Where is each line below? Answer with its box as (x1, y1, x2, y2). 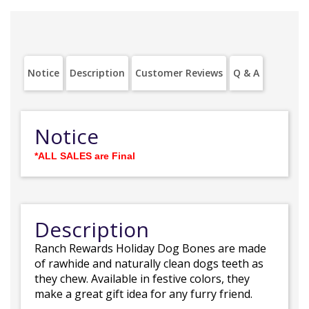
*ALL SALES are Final (34, 150, 135, 161)
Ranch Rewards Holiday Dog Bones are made (34, 241, 266, 256)
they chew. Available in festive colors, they (34, 271, 250, 286)
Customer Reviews (135, 66, 223, 79)
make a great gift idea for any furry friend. (34, 286, 252, 301)
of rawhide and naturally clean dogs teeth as (34, 256, 263, 271)
